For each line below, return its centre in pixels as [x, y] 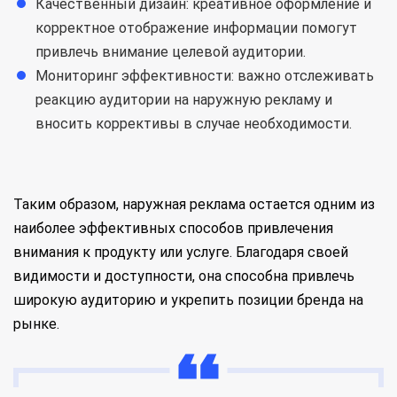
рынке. [36, 324]
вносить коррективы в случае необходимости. [194, 124]
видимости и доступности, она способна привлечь [184, 276]
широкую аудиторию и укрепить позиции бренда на [188, 300]
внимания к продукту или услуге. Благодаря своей [181, 252]
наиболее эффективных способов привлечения [173, 228]
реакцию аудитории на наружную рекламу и [184, 100]
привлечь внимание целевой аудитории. [171, 52]
